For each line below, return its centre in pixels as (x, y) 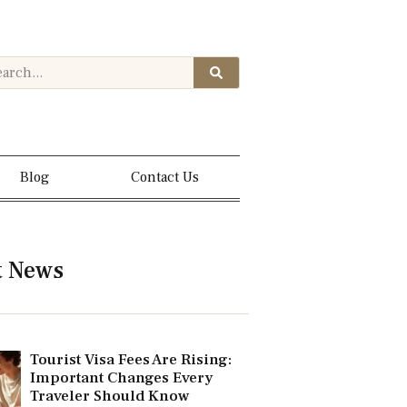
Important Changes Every (122, 378)
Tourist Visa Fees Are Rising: (131, 360)
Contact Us (164, 177)
